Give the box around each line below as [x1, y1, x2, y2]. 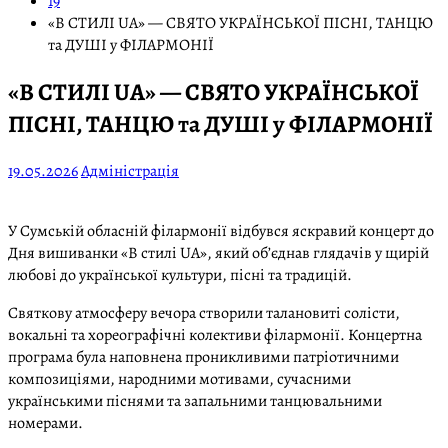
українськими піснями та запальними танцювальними [8, 389, 382, 412]
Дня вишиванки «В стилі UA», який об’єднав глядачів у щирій [8, 241, 429, 264]
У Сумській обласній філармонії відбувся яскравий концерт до [8, 219, 434, 242]
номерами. [8, 411, 83, 434]
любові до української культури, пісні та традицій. [8, 263, 352, 286]
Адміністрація [81, 159, 179, 182]
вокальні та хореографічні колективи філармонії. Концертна [8, 323, 422, 346]
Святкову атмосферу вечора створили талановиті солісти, [8, 301, 400, 324]
